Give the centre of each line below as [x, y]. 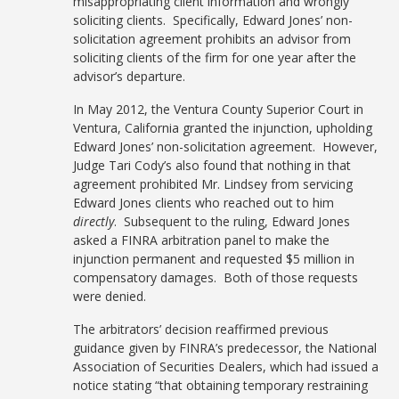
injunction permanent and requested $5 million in [214, 259]
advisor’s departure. [130, 76]
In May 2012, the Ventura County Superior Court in [219, 109]
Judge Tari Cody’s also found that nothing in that [212, 165]
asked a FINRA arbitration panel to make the [202, 240]
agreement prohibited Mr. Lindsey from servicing [213, 184]
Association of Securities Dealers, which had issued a [226, 366]
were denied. [110, 296]
